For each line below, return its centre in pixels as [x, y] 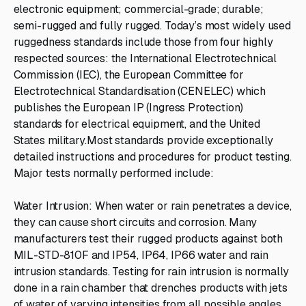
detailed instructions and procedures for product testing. [152, 156]
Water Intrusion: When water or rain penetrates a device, [152, 206]
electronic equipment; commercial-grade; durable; [138, 9]
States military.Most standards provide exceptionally [143, 140]
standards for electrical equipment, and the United [137, 124]
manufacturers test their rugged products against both [148, 238]
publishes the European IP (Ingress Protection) [128, 107]
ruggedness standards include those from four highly [143, 42]
